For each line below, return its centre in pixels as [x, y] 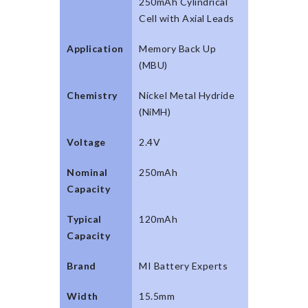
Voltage [86, 142]
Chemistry [92, 95]
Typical [84, 219]
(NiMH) [155, 111]
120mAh [158, 219]
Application [95, 48]
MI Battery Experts [183, 265]
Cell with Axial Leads [187, 18]
